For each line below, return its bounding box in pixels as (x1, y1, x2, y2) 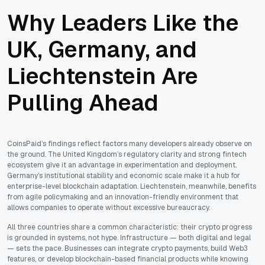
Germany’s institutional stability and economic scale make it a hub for (7, 171, 240, 181)
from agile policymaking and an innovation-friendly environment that (7, 192, 238, 202)
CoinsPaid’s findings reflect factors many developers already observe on (7, 139, 252, 149)
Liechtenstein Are (7, 62, 198, 91)
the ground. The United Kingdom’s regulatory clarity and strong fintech (7, 150, 247, 160)
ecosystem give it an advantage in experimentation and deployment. (7, 160, 237, 170)
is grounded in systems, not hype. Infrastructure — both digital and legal (7, 233, 251, 243)
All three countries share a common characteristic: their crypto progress (7, 222, 252, 232)
